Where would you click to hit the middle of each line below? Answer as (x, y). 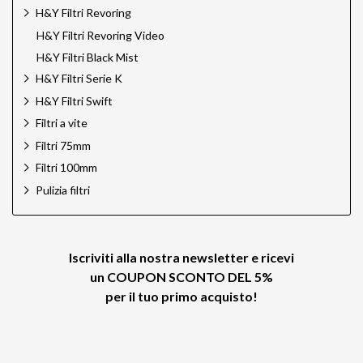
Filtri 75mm (63, 145)
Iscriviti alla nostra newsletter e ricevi (181, 257)
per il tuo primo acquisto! (181, 296)
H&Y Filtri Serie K (79, 79)
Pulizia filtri (63, 190)
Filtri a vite (62, 123)
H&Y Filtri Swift (74, 100)
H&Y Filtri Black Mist (88, 57)
